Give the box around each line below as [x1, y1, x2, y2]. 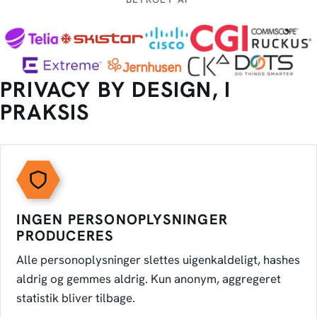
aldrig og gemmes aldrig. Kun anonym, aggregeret [16, 270, 282, 287]
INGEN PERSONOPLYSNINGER [16, 209, 228, 229]
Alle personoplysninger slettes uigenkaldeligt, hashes [16, 251, 301, 267]
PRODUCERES [16, 226, 115, 245]
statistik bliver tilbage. [16, 289, 136, 306]
